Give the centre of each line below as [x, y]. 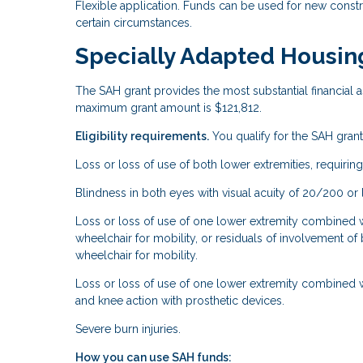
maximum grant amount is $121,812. [169, 108]
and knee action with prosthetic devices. [180, 301]
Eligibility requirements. [142, 137]
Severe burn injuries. [128, 329]
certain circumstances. [134, 22]
